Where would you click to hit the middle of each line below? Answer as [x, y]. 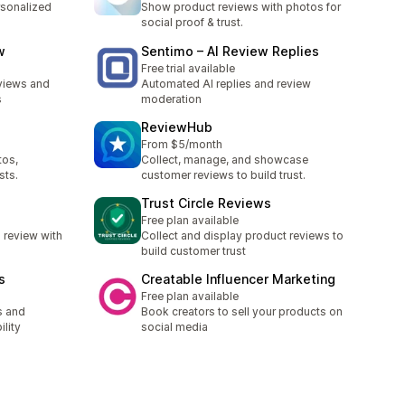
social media [174, 327]
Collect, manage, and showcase [225, 159]
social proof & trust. [192, 23]
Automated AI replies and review [226, 83]
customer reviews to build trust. [223, 174]
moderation [171, 99]
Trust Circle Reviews [206, 203]
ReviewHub [177, 127]
